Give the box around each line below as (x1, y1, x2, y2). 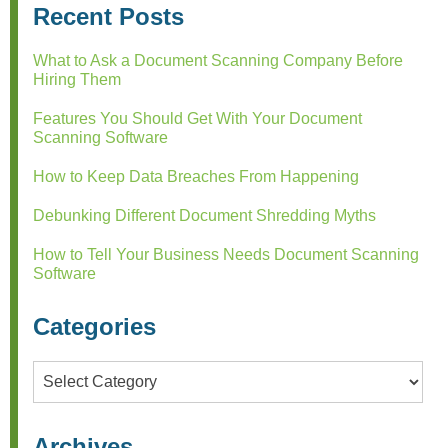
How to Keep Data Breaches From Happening (33, 168, 359, 186)
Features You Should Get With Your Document (33, 110, 362, 128)
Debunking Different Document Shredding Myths (33, 207, 376, 225)
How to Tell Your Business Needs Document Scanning (33, 246, 419, 264)
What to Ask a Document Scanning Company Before (33, 52, 403, 70)
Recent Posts (33, 3, 184, 31)
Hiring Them (33, 71, 121, 89)
